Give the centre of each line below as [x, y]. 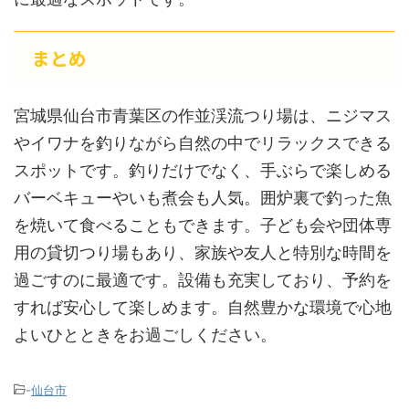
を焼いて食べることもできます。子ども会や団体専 [203, 225]
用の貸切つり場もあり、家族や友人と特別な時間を [203, 252]
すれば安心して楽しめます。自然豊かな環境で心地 [203, 307]
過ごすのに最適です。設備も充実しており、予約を [203, 280]
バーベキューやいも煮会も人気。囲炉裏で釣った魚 [203, 198]
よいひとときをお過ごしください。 [145, 335]
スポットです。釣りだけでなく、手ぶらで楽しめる [203, 170]
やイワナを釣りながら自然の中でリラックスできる [203, 143]
